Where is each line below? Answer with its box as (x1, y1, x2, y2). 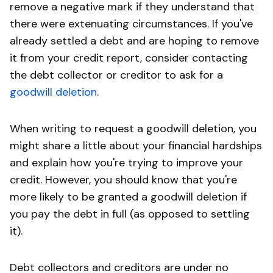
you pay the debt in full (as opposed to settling (10, 206, 250, 221)
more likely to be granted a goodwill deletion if (10, 189, 247, 204)
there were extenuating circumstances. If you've (10, 16, 253, 31)
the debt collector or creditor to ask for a (10, 67, 223, 82)
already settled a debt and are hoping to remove (10, 33, 259, 48)
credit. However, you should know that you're (10, 172, 237, 187)
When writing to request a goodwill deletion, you (10, 121, 257, 136)
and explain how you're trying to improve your (10, 155, 243, 170)
